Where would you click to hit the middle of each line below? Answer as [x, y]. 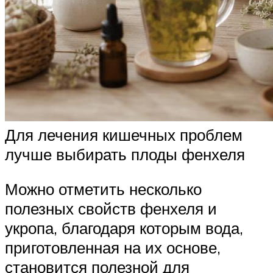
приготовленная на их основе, [113, 248]
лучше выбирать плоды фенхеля [125, 154]
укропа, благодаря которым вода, [124, 228]
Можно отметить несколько [103, 189]
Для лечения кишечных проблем [124, 134]
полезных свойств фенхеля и [111, 209]
